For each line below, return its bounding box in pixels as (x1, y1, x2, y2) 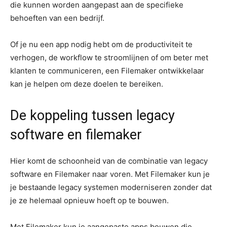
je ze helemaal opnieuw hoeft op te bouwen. (10, 196, 169, 205)
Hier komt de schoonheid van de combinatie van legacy (10, 156, 208, 166)
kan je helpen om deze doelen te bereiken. (10, 79, 163, 89)
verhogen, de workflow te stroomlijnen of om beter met (10, 53, 208, 62)
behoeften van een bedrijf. (10, 13, 104, 23)
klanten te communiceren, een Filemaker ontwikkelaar (10, 66, 204, 75)
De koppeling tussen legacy (10, 107, 175, 124)
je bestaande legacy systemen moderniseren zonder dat (10, 182, 212, 192)
